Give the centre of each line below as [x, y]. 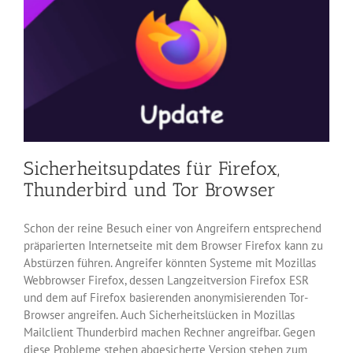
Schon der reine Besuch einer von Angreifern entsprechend [173, 229]
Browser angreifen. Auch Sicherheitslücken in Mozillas [159, 315]
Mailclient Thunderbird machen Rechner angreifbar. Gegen [169, 333]
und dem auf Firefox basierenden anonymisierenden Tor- [166, 298]
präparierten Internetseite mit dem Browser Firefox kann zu [173, 246]
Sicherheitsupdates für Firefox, [152, 169]
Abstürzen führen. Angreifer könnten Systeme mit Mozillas [170, 263]
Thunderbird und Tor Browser [150, 190]
